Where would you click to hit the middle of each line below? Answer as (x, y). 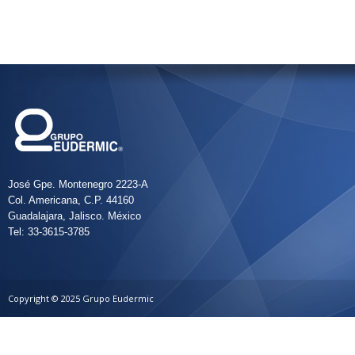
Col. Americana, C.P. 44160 (71, 200)
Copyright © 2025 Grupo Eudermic (81, 298)
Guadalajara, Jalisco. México (74, 216)
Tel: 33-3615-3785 (49, 232)
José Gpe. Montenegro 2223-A (78, 184)
